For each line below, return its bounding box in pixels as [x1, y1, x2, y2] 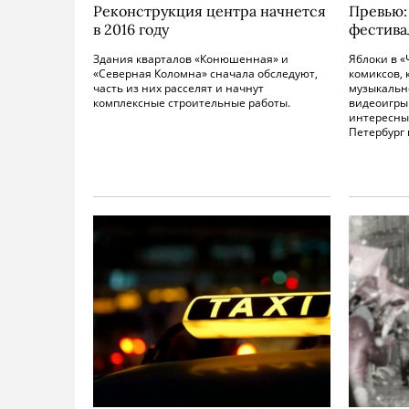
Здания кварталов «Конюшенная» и [93, 51, 288, 67]
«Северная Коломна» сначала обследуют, [93, 66, 318, 81]
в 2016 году [93, 20, 169, 38]
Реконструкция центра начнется [93, 2, 326, 20]
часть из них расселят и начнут [93, 80, 264, 96]
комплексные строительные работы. [93, 95, 290, 110]
